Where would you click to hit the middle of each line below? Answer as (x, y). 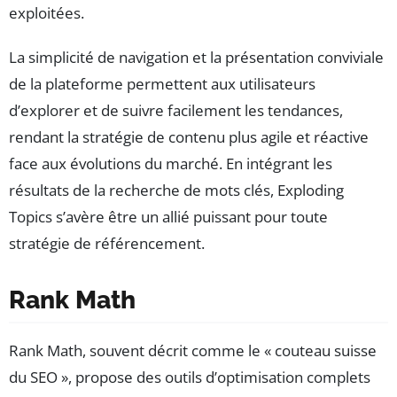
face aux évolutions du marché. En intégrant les (171, 164)
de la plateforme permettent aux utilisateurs (162, 84)
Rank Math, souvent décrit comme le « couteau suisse (193, 351)
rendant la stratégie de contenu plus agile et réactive (189, 137)
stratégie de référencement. (107, 244)
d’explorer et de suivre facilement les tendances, (176, 111)
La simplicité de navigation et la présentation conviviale (196, 58)
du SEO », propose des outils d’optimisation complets (190, 378)
